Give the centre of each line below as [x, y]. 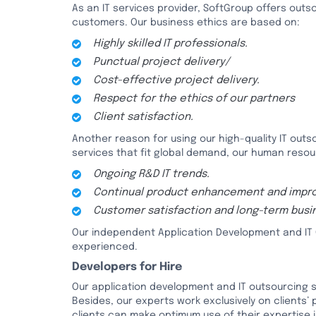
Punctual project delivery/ [162, 62]
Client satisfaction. [143, 117]
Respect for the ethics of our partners [194, 99]
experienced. [105, 247]
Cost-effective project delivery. [176, 80]
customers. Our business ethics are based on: [186, 23]
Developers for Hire [127, 267]
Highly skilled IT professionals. [170, 44]
